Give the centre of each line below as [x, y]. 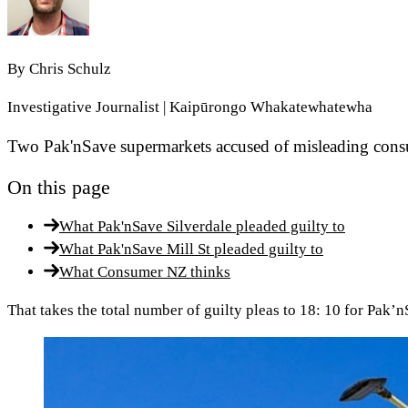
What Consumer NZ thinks [145, 271]
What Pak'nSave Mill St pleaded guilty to [191, 249]
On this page [59, 187]
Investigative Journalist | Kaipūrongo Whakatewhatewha [190, 107]
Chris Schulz [70, 68]
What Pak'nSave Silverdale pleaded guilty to [202, 226]
